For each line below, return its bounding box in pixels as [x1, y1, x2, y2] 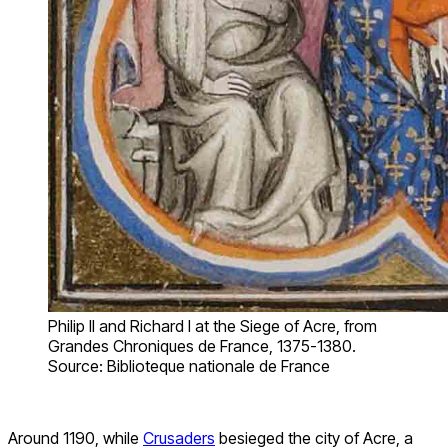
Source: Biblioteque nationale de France [48, 355, 330, 376]
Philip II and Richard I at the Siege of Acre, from [48, 315, 377, 336]
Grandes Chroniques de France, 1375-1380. [48, 335, 356, 356]
